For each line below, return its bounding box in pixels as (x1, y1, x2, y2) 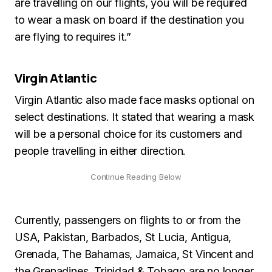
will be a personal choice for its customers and (15, 127, 242, 140)
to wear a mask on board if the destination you (15, 13, 244, 26)
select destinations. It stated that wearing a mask (15, 110, 255, 123)
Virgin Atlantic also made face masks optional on (15, 93, 254, 106)
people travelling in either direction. (15, 144, 186, 157)
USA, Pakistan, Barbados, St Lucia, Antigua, (15, 231, 232, 243)
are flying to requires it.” (15, 30, 132, 43)
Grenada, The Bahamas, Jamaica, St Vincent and (15, 248, 254, 260)
